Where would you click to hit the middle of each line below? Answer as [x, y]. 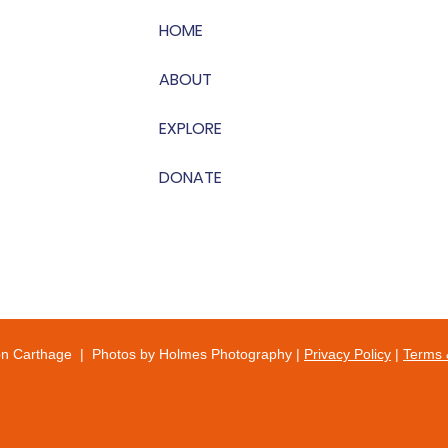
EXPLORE [190, 128]
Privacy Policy [347, 353]
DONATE [190, 177]
